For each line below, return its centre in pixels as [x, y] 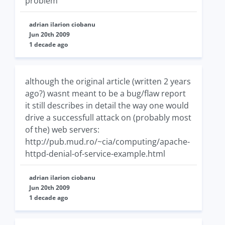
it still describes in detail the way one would [107, 105]
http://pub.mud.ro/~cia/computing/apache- [107, 142]
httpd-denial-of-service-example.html [95, 154]
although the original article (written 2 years [108, 81]
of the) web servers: [62, 130]
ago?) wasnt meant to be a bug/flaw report [105, 93]
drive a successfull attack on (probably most [108, 118]
